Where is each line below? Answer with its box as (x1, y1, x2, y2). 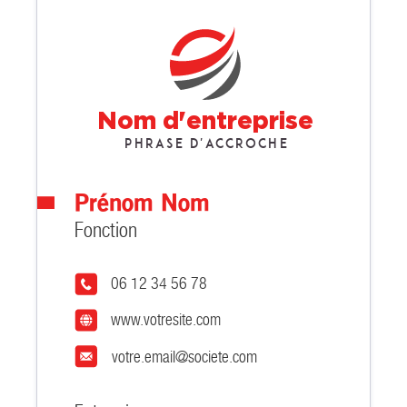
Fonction (74, 218, 137, 243)
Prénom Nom (74, 189, 211, 218)
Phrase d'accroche (124, 136, 287, 152)
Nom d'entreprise (97, 105, 314, 134)
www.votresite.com (111, 310, 222, 330)
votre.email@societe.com (111, 347, 257, 367)
